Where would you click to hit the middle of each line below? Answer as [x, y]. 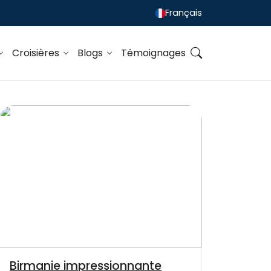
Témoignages [153, 53]
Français [184, 13]
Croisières [37, 53]
